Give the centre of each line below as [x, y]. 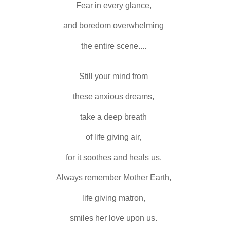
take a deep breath [113, 117]
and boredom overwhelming [113, 25]
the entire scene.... [113, 46]
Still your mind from [113, 76]
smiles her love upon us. [113, 218]
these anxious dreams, [113, 96]
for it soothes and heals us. [113, 157]
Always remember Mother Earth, [113, 177]
